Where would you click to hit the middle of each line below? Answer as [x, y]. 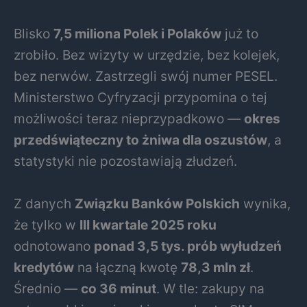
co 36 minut [119, 289]
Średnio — [47, 289]
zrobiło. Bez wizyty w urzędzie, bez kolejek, [147, 55]
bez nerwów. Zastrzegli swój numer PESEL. [146, 76]
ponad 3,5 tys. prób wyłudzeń [188, 246]
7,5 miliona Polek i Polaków [137, 34]
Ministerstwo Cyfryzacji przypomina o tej [140, 98]
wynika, [265, 204]
